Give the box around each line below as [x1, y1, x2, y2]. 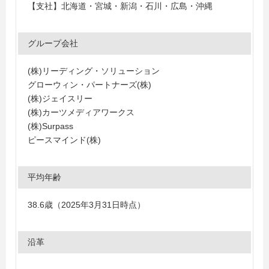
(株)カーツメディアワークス [28, 107, 134, 117]
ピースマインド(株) [28, 135, 101, 145]
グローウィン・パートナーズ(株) [28, 80, 151, 89]
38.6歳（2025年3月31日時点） [28, 200, 145, 210]
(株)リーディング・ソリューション [28, 66, 160, 76]
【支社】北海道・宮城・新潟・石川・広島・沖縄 [28, 1, 213, 11]
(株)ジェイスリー [28, 94, 92, 103]
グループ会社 [28, 38, 78, 48]
